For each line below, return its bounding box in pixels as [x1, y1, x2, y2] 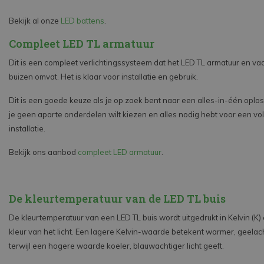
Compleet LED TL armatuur [9, 37, 154, 51]
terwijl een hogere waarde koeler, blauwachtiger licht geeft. [9, 241, 224, 251]
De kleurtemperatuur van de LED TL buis [9, 192, 226, 206]
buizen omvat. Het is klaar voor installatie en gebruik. [9, 72, 198, 82]
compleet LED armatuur [78, 147, 161, 157]
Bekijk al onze [9, 16, 61, 26]
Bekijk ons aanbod [9, 147, 78, 157]
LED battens [61, 16, 104, 26]
